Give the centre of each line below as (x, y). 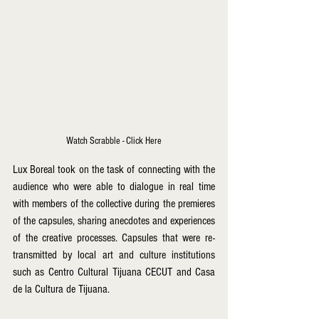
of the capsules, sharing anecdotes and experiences (114, 221)
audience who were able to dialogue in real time (114, 187)
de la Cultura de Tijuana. (63, 289)
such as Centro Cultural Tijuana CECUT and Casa (114, 272)
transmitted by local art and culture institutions (114, 255)
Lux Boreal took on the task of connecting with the (114, 170)
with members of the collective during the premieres (114, 204)
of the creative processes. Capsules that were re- (114, 238)
